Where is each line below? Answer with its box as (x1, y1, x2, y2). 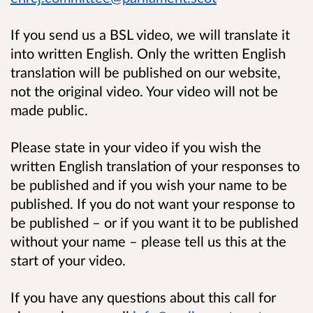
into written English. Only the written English (10, 45, 286, 62)
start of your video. (10, 252, 126, 269)
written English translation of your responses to (10, 157, 300, 175)
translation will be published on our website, (10, 64, 281, 81)
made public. (10, 101, 88, 119)
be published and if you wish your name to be (10, 176, 287, 194)
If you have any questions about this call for (10, 289, 276, 306)
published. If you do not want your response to (10, 195, 295, 212)
